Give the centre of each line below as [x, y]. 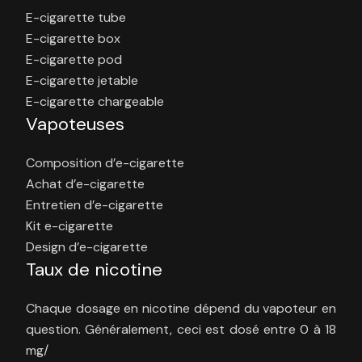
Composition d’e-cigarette [105, 163]
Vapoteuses [75, 124]
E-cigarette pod [74, 60]
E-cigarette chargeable [95, 102]
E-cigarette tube [76, 18]
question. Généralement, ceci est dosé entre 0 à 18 [181, 330]
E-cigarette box [73, 39]
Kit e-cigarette [69, 226]
